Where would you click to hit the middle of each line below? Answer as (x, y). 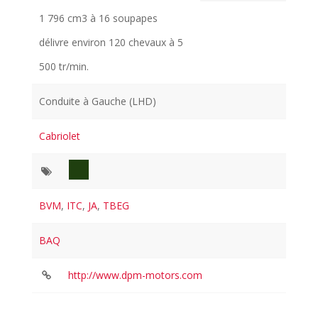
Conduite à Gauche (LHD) (98, 102)
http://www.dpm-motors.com (135, 275)
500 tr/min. (64, 67)
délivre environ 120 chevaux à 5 (111, 43)
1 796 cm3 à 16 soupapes (99, 18)
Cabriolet (60, 136)
